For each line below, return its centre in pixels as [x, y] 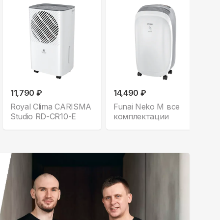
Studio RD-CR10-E [43, 116]
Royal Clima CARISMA [51, 106]
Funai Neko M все [147, 106]
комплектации [141, 116]
